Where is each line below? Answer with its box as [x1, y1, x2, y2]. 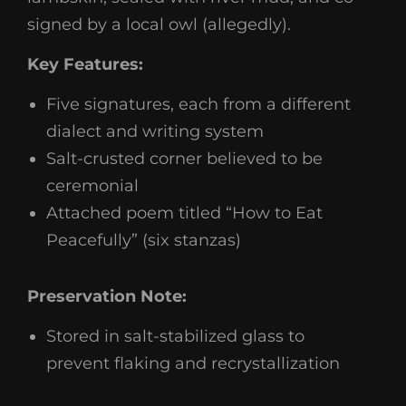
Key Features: [27, 54, 143, 74]
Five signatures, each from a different [46, 94, 351, 114]
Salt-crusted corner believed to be [46, 149, 323, 169]
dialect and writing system [46, 121, 264, 141]
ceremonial [46, 176, 139, 196]
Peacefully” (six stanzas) [46, 230, 241, 250]
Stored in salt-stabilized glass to [46, 325, 304, 346]
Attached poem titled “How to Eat [46, 203, 323, 223]
